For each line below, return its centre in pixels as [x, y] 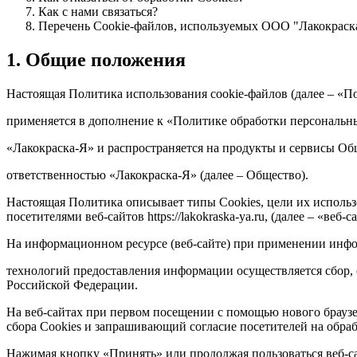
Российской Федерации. [72, 284]
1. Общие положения [96, 60]
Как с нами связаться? [98, 12]
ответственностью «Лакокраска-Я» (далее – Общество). [157, 175]
